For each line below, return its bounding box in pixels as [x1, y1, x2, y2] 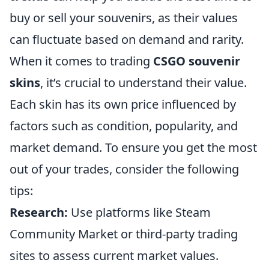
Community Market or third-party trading [10, 226, 238, 242]
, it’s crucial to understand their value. [40, 74, 247, 91]
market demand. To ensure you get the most [10, 139, 257, 156]
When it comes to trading [10, 53, 153, 69]
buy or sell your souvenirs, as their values [10, 10, 238, 26]
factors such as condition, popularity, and [10, 118, 238, 134]
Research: [10, 204, 68, 220]
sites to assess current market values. [10, 247, 219, 264]
